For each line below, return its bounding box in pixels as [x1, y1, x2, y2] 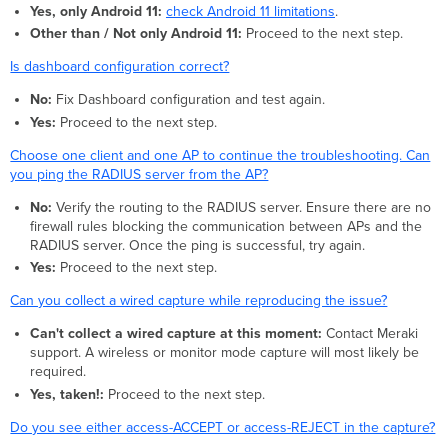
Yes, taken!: [29, 385, 104, 403]
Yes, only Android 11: [29, 2, 162, 20]
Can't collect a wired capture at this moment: [29, 325, 322, 343]
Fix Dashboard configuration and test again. [51, 91, 325, 109]
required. [29, 363, 86, 381]
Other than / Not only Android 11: [29, 25, 242, 43]
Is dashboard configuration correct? [10, 58, 230, 76]
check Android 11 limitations [165, 2, 335, 20]
